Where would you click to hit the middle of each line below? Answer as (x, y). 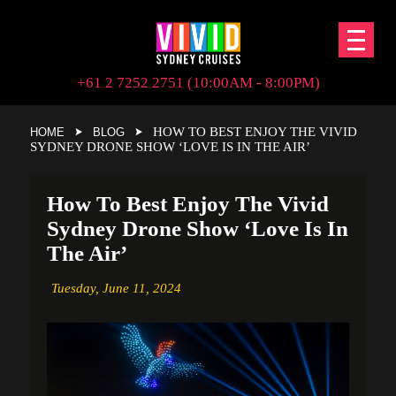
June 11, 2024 (141, 288)
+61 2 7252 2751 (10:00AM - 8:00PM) (198, 83)
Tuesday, (76, 288)
